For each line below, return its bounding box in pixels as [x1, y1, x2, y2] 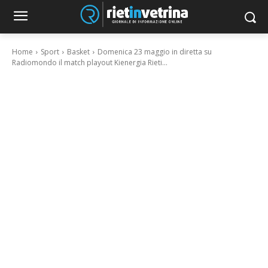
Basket [67, 47, 90, 57]
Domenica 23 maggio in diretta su [98, 47, 212, 57]
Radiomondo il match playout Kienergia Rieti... [12, 57, 167, 68]
